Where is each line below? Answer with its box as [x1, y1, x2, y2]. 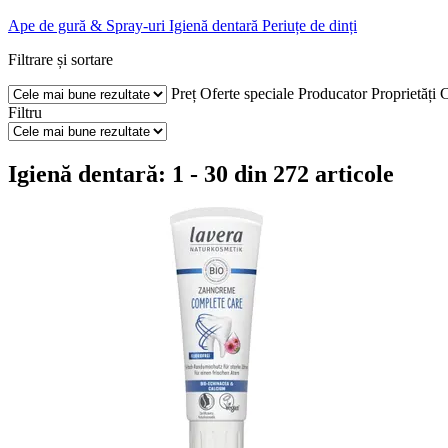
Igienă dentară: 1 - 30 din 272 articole [8, 160, 394, 187]
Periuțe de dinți [262, 16, 357, 34]
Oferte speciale [200, 84, 294, 102]
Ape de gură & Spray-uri [8, 16, 165, 34]
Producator [298, 84, 367, 102]
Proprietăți [371, 84, 436, 102]
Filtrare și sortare [8, 50, 113, 68]
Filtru [8, 103, 42, 121]
